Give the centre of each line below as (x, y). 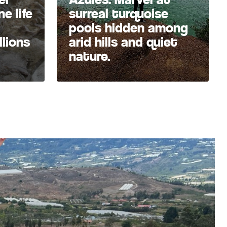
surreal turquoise (119, 14)
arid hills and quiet (123, 42)
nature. (90, 56)
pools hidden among (128, 28)
